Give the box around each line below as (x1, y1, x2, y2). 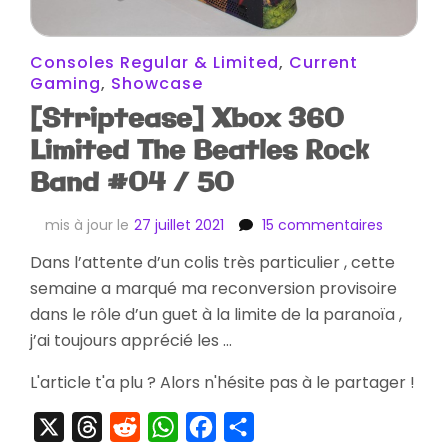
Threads (102, 414, 167, 438)
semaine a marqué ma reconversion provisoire (30, 276, 397, 300)
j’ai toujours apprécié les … (30, 328, 232, 352)
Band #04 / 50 (30, 164, 234, 202)
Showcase (111, 71, 203, 95)
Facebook (216, 414, 295, 438)
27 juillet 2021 (134, 214, 224, 235)
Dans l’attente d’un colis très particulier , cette (30, 250, 395, 274)
